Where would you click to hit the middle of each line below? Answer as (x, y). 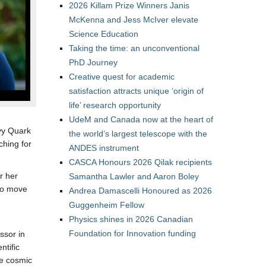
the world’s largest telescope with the (138, 134)
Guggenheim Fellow (107, 205)
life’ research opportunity (115, 105)
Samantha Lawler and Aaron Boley (134, 176)
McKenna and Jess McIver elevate (134, 20)
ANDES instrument (104, 148)
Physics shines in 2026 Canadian (131, 219)
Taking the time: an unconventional (134, 48)
